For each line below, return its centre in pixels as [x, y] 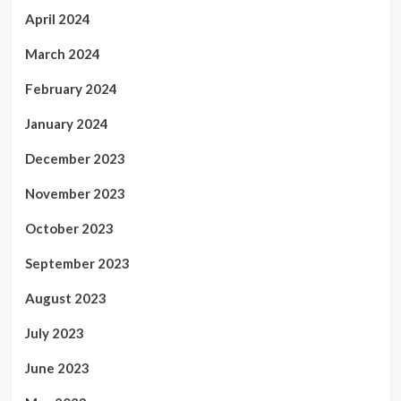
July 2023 [54, 333]
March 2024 [62, 54]
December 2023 [75, 159]
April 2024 [57, 19]
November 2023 [75, 194]
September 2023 [77, 264]
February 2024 [71, 89]
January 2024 [66, 124]
